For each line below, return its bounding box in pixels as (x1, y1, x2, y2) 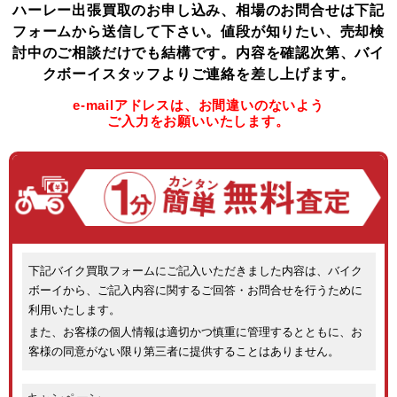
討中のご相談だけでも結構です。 (12, 42, 236, 63)
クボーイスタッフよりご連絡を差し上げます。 (42, 63, 355, 84)
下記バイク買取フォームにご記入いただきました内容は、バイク (27, 263, 362, 277)
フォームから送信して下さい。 (12, 20, 222, 42)
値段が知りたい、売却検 (221, 20, 385, 42)
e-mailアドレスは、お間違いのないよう (73, 97, 324, 113)
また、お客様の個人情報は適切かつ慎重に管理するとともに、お (27, 324, 362, 339)
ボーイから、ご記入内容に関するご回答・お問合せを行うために (27, 283, 362, 297)
